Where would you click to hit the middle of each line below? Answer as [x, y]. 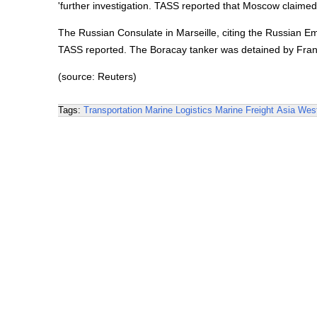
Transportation [113, 110]
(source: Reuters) [97, 76]
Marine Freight [244, 110]
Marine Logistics [179, 110]
